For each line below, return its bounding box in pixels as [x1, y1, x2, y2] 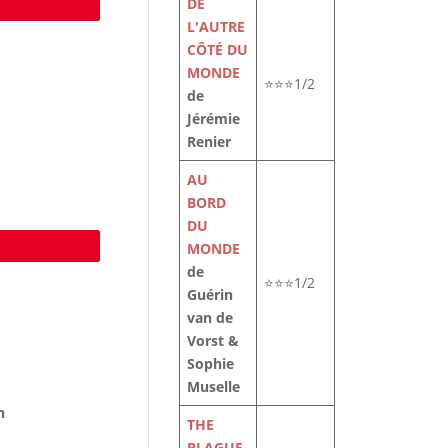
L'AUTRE [187, 17, 246, 36]
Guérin [187, 285, 234, 304]
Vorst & [187, 331, 240, 350]
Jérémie [187, 109, 241, 128]
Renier [187, 132, 232, 151]
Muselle [187, 377, 241, 396]
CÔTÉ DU [187, 40, 249, 59]
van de [187, 308, 234, 327]
